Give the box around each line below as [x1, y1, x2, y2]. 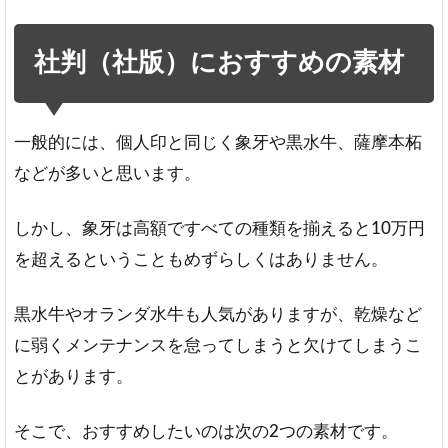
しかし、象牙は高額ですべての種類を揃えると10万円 [14, 219, 425, 237]
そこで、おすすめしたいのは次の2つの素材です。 [14, 422, 398, 440]
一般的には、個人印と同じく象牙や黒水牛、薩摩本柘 [14, 133, 422, 151]
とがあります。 [14, 367, 133, 385]
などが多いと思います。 [14, 164, 201, 182]
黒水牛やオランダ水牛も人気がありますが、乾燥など [14, 305, 422, 323]
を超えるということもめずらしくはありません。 [14, 250, 388, 268]
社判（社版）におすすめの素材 [34, 49, 404, 76]
